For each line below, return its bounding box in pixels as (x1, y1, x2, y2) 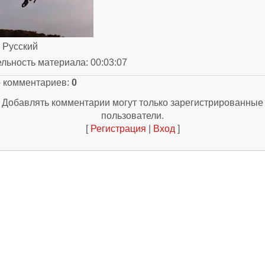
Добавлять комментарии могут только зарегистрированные (2, 98, 263, 108)
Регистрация (90, 124, 146, 134)
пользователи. (101, 111, 164, 121)
